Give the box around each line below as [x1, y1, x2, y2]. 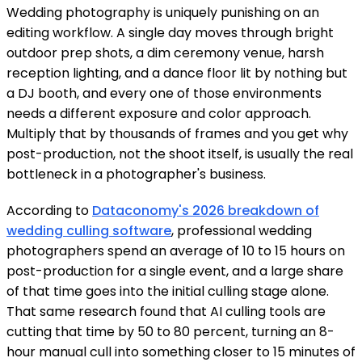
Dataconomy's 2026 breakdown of [92, 200, 319, 220]
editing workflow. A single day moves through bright [6, 23, 334, 42]
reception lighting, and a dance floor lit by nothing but [6, 63, 347, 82]
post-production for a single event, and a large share [6, 261, 343, 280]
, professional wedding [171, 221, 312, 240]
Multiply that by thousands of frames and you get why [6, 124, 348, 143]
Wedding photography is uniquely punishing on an [6, 2, 319, 22]
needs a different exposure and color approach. [6, 103, 311, 123]
